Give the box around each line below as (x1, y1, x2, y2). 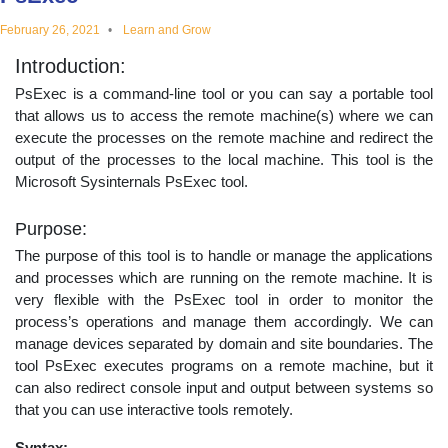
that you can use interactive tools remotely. (15, 400, 293, 418)
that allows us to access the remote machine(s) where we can (15, 106, 433, 124)
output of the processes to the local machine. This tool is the (15, 150, 433, 168)
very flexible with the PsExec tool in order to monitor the (15, 290, 433, 308)
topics (15, 61, 107, 107)
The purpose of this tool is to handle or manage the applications (15, 246, 433, 264)
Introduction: (15, 54, 126, 77)
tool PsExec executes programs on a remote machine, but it (15, 356, 433, 374)
